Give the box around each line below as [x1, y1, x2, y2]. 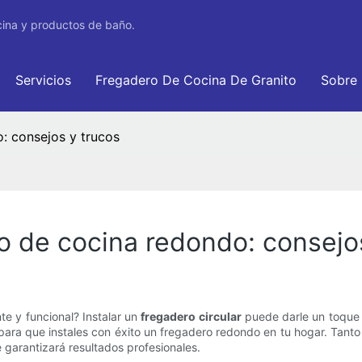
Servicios [15, 72, 71, 88]
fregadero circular [141, 309, 242, 324]
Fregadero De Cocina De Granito [95, 72, 297, 88]
